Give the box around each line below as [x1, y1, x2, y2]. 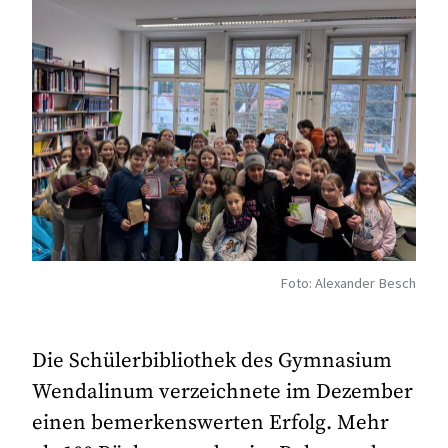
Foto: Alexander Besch [279, 273, 416, 292]
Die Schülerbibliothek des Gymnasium [32, 348, 393, 375]
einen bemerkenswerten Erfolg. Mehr [32, 410, 390, 437]
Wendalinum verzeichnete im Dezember [32, 379, 414, 406]
